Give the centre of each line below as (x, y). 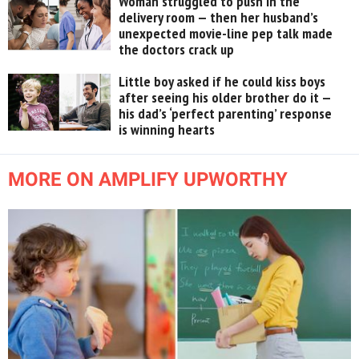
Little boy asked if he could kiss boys (222, 81)
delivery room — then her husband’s (219, 17)
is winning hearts (167, 129)
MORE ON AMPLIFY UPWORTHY (148, 179)
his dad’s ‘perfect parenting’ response (226, 113)
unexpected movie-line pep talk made (226, 33)
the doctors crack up (177, 49)
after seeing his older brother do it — (225, 97)
